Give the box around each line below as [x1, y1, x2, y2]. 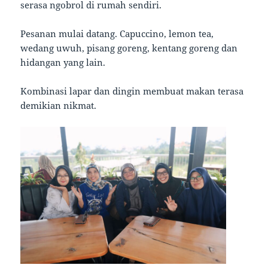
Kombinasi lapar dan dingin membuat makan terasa [20, 85, 244, 98]
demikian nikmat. [20, 99, 97, 112]
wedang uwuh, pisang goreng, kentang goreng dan [20, 42, 238, 54]
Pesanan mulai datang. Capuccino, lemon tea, [20, 28, 214, 40]
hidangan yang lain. [20, 56, 106, 69]
